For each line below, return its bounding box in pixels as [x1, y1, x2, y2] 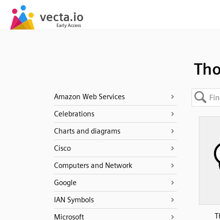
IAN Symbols [54, 195, 94, 204]
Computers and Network [54, 161, 132, 170]
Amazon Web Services [54, 92, 125, 101]
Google [54, 178, 77, 187]
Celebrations [54, 110, 94, 118]
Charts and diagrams [54, 127, 120, 136]
